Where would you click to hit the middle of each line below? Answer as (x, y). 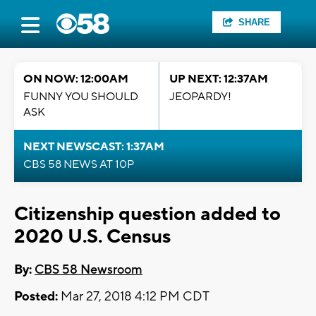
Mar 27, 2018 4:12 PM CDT (134, 297)
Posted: (36, 297)
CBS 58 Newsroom (89, 270)
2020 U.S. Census (92, 237)
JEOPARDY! (200, 97)
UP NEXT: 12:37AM (219, 79)
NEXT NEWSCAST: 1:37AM (94, 147)
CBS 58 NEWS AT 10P (79, 164)
